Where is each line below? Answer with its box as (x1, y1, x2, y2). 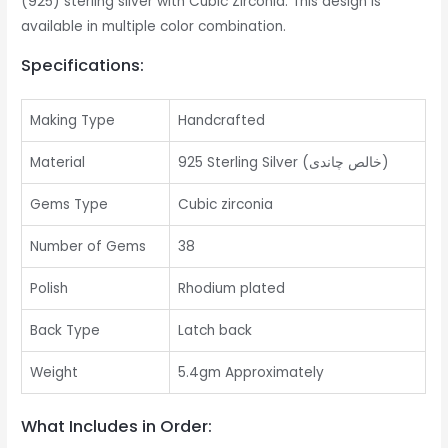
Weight (30, 362, 79, 382)
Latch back (178, 320, 253, 340)
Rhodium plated (178, 278, 286, 298)
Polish (30, 278, 69, 298)
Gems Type (30, 194, 109, 214)
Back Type (30, 320, 101, 340)
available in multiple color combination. (21, 17, 287, 37)
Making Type (30, 110, 116, 130)
